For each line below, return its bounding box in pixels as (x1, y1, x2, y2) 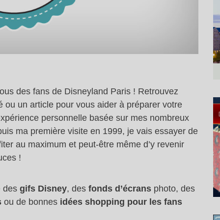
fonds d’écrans (88, 184, 151, 193)
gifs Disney (20, 184, 67, 193)
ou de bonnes (1, 197, 60, 207)
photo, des (151, 184, 195, 193)
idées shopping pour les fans (60, 197, 182, 207)
